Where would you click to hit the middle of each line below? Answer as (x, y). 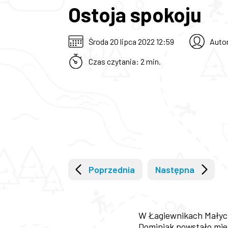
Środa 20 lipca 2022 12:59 (132, 41)
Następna (175, 169)
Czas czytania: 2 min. (125, 61)
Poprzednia (112, 169)
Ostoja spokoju (135, 14)
